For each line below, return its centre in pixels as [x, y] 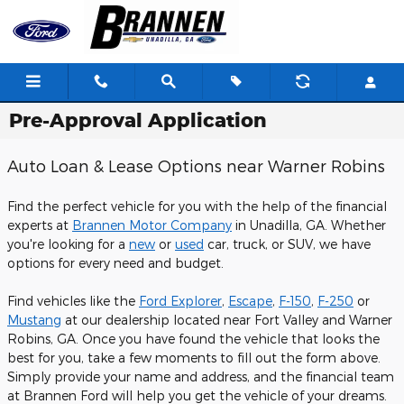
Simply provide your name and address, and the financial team [201, 376]
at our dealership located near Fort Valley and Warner [227, 320]
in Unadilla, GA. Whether [309, 225]
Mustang [34, 320]
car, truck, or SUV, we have [287, 244]
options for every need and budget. [117, 263]
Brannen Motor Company [152, 225]
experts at [40, 225]
